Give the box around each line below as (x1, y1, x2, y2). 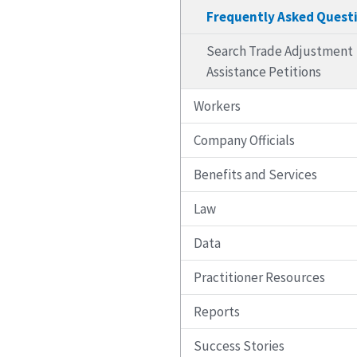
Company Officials (194, 131, 295, 150)
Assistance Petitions (206, 63, 321, 81)
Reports (194, 303, 240, 321)
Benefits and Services (194, 166, 317, 184)
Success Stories (194, 337, 284, 355)
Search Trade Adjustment (206, 42, 353, 61)
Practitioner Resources (194, 269, 325, 287)
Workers (194, 97, 241, 116)
